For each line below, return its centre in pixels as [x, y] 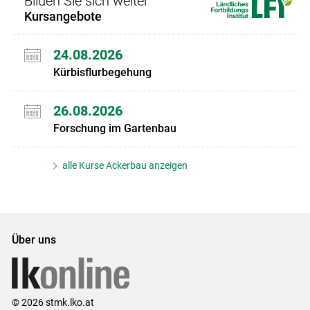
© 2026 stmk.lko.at [53, 302]
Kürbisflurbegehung [102, 72]
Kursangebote [63, 17]
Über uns [34, 240]
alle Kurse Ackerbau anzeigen [124, 166]
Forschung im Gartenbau [115, 129]
